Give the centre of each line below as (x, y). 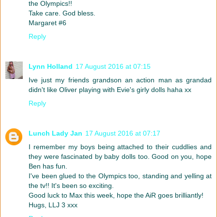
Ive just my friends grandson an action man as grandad (120, 80)
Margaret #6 (47, 23)
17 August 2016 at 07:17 (123, 133)
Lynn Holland (51, 66)
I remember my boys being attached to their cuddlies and (120, 147)
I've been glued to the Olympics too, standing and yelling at (120, 176)
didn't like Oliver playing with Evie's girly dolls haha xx (110, 89)
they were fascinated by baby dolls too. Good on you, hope (120, 156)
